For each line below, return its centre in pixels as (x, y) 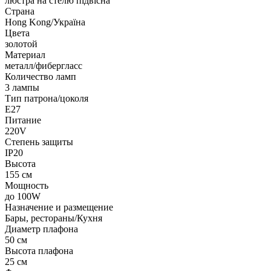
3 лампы (22, 87)
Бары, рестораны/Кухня (54, 218)
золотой (21, 44)
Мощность (27, 185)
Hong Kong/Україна (45, 22)
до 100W (23, 196)
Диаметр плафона (41, 229)
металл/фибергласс (44, 65)
